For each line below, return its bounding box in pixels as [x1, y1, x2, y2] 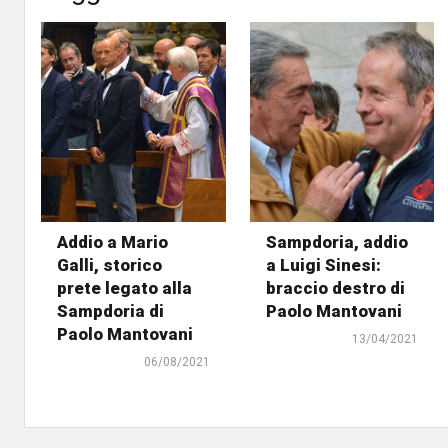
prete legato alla [57, 278, 192, 299]
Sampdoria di [57, 301, 164, 322]
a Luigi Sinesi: [265, 255, 381, 276]
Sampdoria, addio [265, 232, 408, 253]
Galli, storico [57, 255, 162, 276]
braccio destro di [265, 278, 405, 299]
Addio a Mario [57, 232, 168, 253]
